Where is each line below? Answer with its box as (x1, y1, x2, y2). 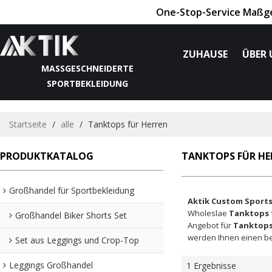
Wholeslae (187, 208, 229, 219)
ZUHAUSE (183, 47, 228, 61)
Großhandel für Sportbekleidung (9, 184, 134, 196)
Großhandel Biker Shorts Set (15, 209, 127, 221)
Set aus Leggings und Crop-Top (15, 234, 139, 246)
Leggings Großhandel (9, 259, 93, 271)
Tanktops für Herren (88, 118, 168, 130)
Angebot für (187, 220, 233, 231)
